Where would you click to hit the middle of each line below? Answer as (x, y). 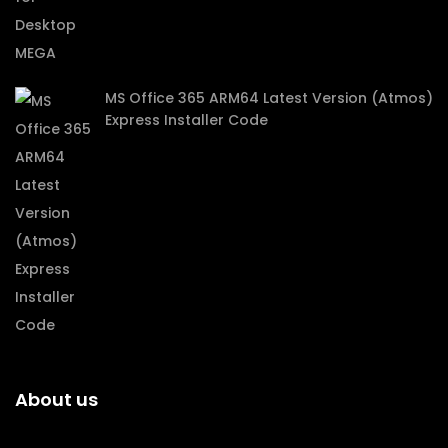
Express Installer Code (186, 119)
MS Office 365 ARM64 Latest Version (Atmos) (269, 97)
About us (56, 399)
